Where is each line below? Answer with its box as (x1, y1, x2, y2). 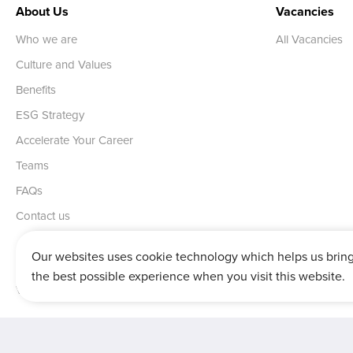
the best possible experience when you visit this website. (32, 267, 345, 284)
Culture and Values (16, 56, 112, 73)
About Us (16, 2, 69, 20)
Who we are (16, 31, 77, 48)
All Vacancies (275, 31, 343, 48)
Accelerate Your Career (16, 132, 133, 149)
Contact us (16, 207, 70, 225)
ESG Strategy (16, 106, 84, 124)
